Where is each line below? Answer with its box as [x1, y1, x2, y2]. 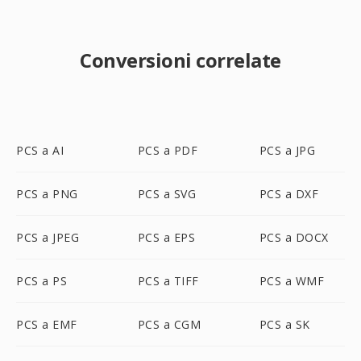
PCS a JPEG [16, 230, 79, 245]
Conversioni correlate [80, 47, 281, 73]
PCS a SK [259, 317, 310, 332]
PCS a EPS [137, 230, 196, 245]
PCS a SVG [137, 186, 197, 201]
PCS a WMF [259, 273, 325, 288]
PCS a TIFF [137, 273, 199, 288]
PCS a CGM [137, 317, 201, 332]
